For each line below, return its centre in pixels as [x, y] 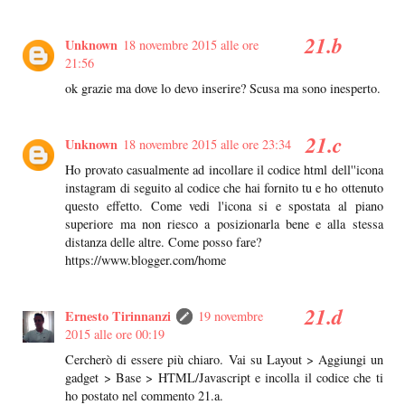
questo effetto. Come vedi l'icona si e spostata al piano [224, 206]
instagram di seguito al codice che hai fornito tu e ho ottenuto [224, 188]
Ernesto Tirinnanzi [118, 316]
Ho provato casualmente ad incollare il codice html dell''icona [224, 170]
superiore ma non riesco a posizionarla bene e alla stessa [224, 224]
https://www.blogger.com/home [146, 260]
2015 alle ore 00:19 [115, 334]
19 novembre [231, 316]
